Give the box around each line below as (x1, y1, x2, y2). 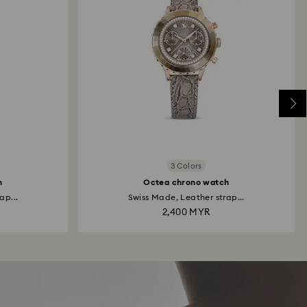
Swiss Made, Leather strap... (127, 193, 245, 201)
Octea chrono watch (143, 178, 230, 186)
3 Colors (170, 162, 202, 170)
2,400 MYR (162, 208, 210, 217)
